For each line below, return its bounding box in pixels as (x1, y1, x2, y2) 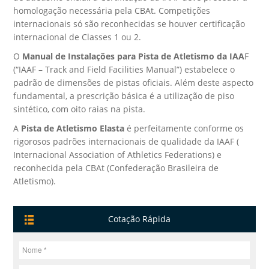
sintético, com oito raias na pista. (13, 103, 146, 115)
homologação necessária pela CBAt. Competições (13, 4, 211, 16)
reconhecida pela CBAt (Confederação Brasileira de (13, 162, 219, 174)
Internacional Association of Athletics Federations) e (13, 148, 222, 160)
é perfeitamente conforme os (124, 122, 244, 134)
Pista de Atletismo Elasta (21, 122, 125, 134)
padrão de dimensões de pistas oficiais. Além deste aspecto (13, 76, 254, 88)
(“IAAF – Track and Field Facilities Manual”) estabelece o (13, 63, 235, 75)
